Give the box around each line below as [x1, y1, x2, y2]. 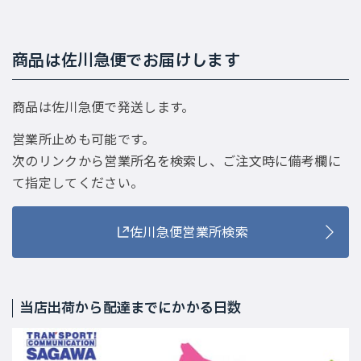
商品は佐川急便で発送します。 [12, 96, 195, 116]
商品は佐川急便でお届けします [12, 48, 240, 73]
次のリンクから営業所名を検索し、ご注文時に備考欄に [12, 150, 342, 170]
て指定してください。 [12, 172, 144, 192]
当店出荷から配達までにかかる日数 [19, 297, 242, 318]
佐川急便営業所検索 [129, 222, 248, 242]
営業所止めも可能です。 [12, 128, 156, 148]
